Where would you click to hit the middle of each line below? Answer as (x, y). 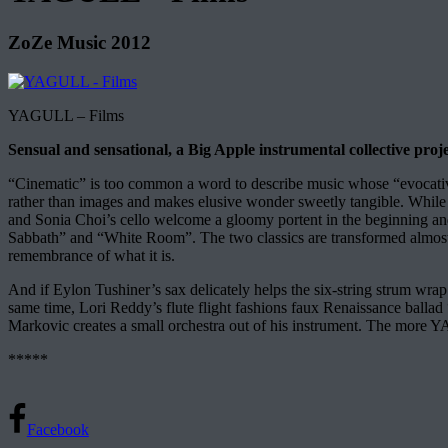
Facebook (57, 429)
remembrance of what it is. (91, 255)
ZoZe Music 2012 (79, 42)
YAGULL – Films (66, 115)
